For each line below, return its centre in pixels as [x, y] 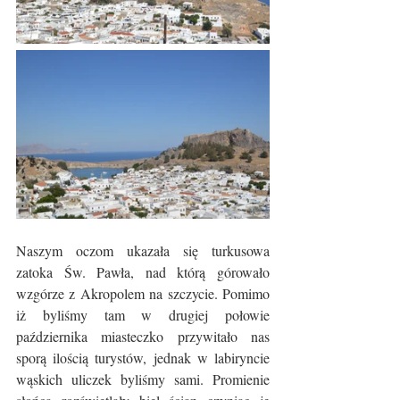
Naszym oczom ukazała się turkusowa [143, 250]
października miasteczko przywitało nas [143, 336]
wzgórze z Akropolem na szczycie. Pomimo [143, 293]
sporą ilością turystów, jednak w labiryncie [143, 358]
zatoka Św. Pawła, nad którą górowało [143, 272]
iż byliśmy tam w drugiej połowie [143, 315]
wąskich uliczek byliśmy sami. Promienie [143, 379]
